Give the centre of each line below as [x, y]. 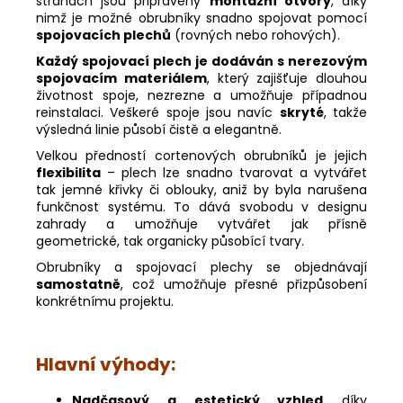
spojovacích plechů [103, 35]
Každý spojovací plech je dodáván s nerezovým [201, 61]
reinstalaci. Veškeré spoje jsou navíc [158, 112]
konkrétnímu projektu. [105, 301]
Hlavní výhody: [106, 364]
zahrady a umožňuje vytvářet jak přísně [201, 224]
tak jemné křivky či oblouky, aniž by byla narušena [201, 189]
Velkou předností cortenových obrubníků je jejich [201, 155]
